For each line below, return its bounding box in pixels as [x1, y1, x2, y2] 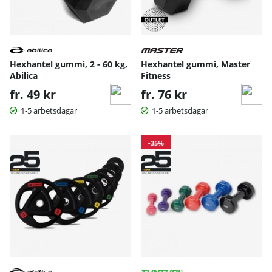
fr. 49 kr [10, 86, 56, 103]
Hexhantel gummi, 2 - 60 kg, [10, 58, 127, 70]
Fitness [141, 70, 171, 82]
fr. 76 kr [141, 86, 187, 103]
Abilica [10, 70, 38, 82]
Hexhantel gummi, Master [141, 58, 250, 70]
